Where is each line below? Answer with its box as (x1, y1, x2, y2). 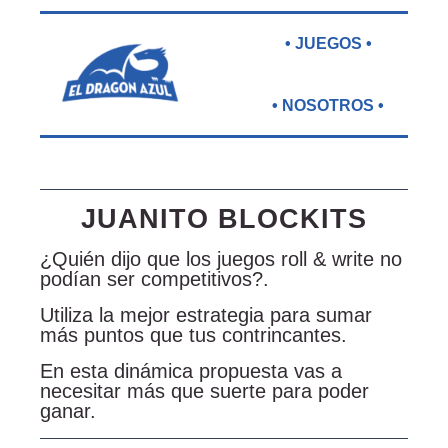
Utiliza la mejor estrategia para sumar (40, 304, 372, 327)
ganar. (40, 400, 96, 423)
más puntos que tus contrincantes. (40, 324, 347, 347)
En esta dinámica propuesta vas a (40, 360, 342, 383)
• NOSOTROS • (272, 96, 384, 114)
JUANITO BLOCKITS (81, 203, 367, 235)
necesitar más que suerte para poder (40, 380, 369, 403)
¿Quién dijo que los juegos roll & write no (40, 248, 402, 271)
